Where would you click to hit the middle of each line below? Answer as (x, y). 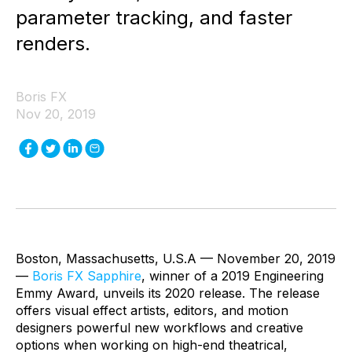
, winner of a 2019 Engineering (233, 276)
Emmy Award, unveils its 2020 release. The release (168, 293)
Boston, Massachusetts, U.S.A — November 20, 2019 (176, 259)
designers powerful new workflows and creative (159, 328)
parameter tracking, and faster (154, 18)
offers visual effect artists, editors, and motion (152, 311)
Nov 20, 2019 (56, 114)
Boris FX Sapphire (87, 276)
